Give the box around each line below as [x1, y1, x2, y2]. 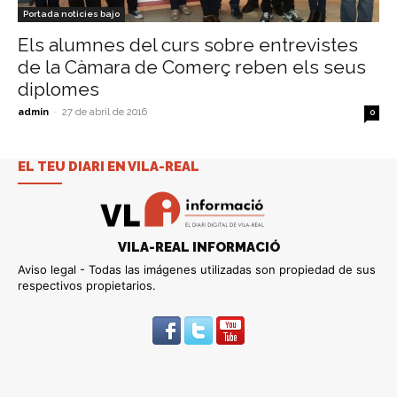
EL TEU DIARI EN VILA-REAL [18, 158, 199, 175]
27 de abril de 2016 [62, 105, 147, 118]
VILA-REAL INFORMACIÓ [117, 239, 280, 256]
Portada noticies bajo [23, 8, 120, 19]
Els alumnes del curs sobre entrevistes [18, 33, 358, 56]
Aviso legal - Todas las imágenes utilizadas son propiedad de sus [18, 262, 376, 277]
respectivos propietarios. [18, 278, 156, 293]
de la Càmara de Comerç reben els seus [18, 55, 366, 78]
